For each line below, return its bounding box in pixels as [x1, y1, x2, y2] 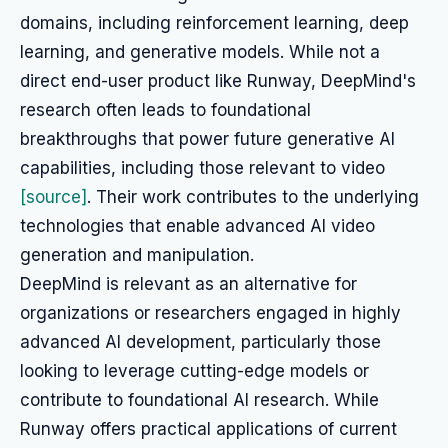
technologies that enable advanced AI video [20, 216, 375, 236]
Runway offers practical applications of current [20, 419, 397, 439]
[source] [20, 187, 87, 207]
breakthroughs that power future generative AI [20, 129, 395, 149]
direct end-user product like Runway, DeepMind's [20, 71, 416, 91]
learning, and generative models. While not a [20, 42, 380, 62]
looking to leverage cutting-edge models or [20, 361, 369, 381]
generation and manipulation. [20, 245, 254, 265]
